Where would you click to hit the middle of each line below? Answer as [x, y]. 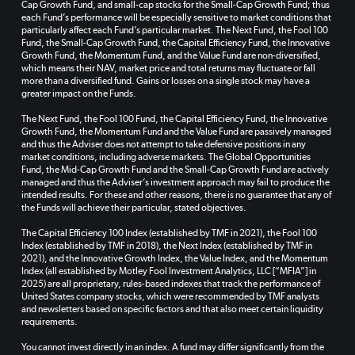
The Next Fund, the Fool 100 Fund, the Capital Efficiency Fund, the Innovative [174, 119]
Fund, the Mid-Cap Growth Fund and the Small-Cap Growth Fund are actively [175, 170]
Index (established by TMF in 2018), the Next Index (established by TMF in [166, 246]
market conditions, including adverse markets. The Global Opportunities [166, 157]
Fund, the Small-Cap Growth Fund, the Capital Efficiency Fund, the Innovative [175, 43]
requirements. [49, 322]
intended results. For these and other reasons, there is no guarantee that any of [176, 195]
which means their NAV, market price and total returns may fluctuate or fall [168, 69]
